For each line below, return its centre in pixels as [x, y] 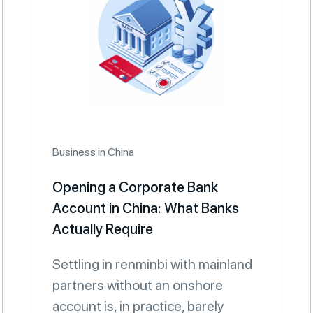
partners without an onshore [138, 285]
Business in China [93, 152]
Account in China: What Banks [146, 208]
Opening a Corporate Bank [135, 187]
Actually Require [103, 229]
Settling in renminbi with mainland [152, 264]
